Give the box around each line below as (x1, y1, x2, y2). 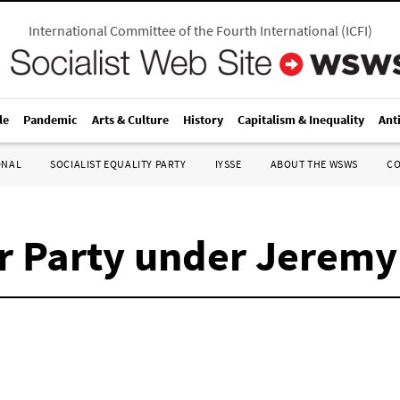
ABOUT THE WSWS (270, 157, 358, 171)
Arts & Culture (92, 112, 169, 128)
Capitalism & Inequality (237, 112, 364, 128)
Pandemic (23, 112, 78, 128)
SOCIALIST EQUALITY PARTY (50, 157, 187, 171)
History (183, 112, 223, 128)
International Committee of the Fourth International (28, 21, 338, 39)
